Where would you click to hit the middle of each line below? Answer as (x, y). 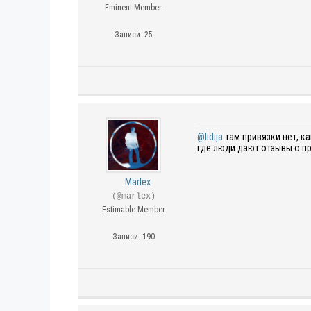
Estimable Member (133, 210)
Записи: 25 (133, 35)
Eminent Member (133, 8)
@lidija (210, 137)
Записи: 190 (133, 237)
